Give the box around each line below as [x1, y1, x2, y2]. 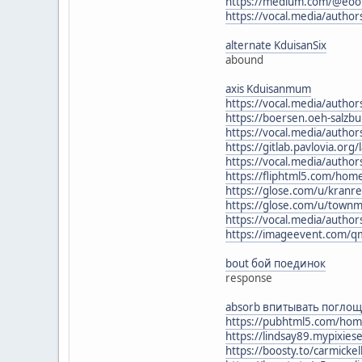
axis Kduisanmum [225, 81, 311, 96]
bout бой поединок [225, 255, 326, 271]
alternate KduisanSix [225, 37, 326, 53]
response [225, 270, 272, 285]
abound [225, 52, 263, 67]
